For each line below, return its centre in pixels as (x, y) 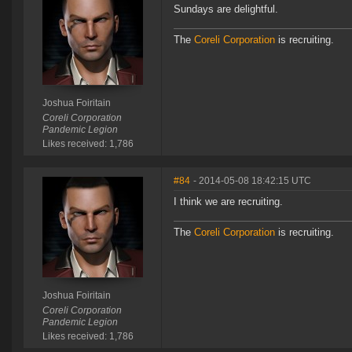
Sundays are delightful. (226, 9)
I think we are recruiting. (228, 202)
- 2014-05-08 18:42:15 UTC (252, 181)
